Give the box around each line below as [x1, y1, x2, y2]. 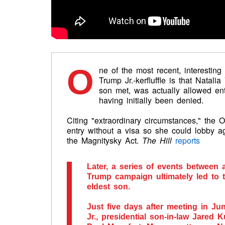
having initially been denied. [99, 94, 207, 106]
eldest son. [87, 182, 130, 191]
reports [175, 135, 203, 147]
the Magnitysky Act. [67, 135, 142, 147]
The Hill [142, 135, 175, 147]
